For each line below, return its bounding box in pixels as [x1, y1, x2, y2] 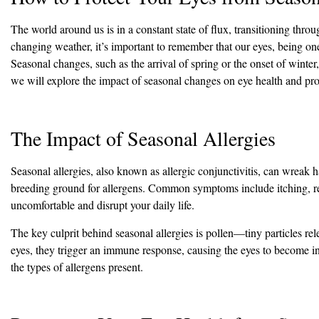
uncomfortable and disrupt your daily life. [11, 197, 194, 213]
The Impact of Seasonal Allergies [11, 125, 276, 152]
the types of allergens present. [11, 258, 143, 274]
